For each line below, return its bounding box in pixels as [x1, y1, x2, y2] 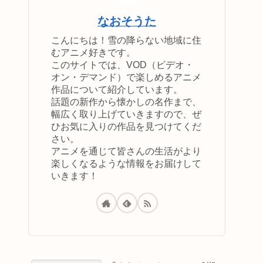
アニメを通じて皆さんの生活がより [51, 146, 201, 156]
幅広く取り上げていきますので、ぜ [51, 109, 201, 119]
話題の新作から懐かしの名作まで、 [51, 96, 201, 107]
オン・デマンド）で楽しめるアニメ [51, 72, 201, 82]
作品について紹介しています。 [51, 84, 183, 95]
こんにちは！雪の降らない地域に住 [51, 35, 201, 45]
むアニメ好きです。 [51, 47, 136, 58]
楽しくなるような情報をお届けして [51, 158, 201, 168]
